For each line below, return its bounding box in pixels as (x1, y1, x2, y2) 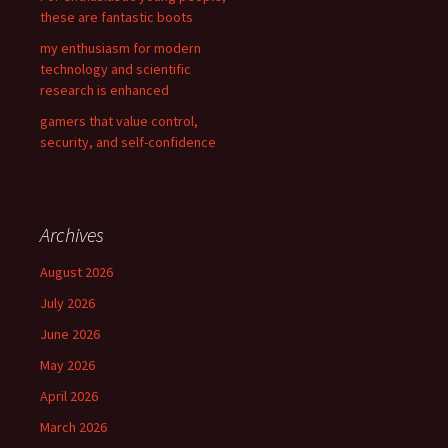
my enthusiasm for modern (40, 39, 201, 57)
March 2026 (40, 418, 107, 436)
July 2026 (40, 294, 95, 312)
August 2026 (40, 263, 113, 281)
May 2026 (40, 356, 95, 374)
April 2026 (40, 387, 98, 405)
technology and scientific (40, 60, 191, 78)
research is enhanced (40, 81, 169, 99)
